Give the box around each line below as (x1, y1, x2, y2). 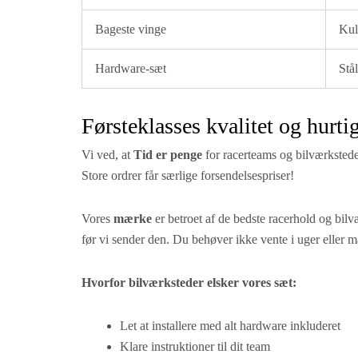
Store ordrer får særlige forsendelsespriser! (82, 169, 294, 183)
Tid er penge (133, 148, 202, 162)
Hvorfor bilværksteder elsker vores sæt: (82, 276, 296, 290)
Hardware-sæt (95, 62, 166, 76)
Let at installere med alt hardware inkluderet (120, 319, 340, 333)
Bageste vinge (95, 22, 166, 37)
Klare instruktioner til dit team (120, 340, 270, 354)
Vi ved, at (82, 148, 133, 162)
